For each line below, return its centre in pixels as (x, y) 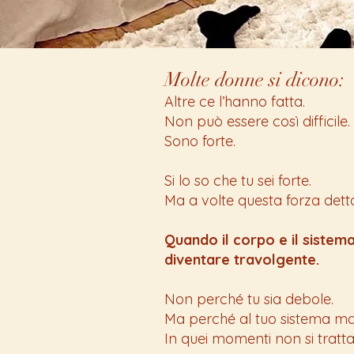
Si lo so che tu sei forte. (238, 180)
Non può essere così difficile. (257, 121)
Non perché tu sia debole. (249, 299)
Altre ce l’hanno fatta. (235, 101)
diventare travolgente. (242, 259)
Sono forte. (200, 141)
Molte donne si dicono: (254, 79)
